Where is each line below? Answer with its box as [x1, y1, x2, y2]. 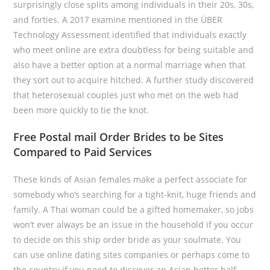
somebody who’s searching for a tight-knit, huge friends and [13, 189, 257, 200]
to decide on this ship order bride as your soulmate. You [13, 234, 242, 245]
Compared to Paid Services [13, 145, 152, 159]
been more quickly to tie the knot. [13, 104, 149, 116]
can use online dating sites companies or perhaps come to [13, 249, 250, 260]
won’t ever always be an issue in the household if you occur [13, 219, 254, 230]
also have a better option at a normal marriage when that [13, 59, 246, 71]
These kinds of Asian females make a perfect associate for [13, 174, 248, 185]
